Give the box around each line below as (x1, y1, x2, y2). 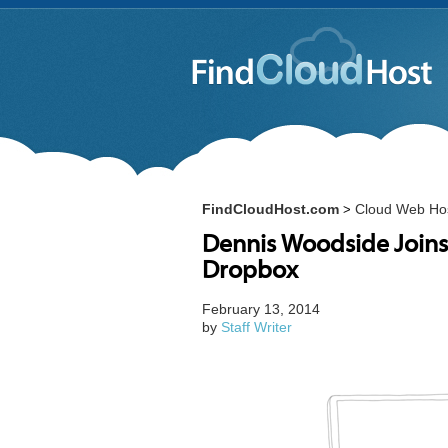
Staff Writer (221, 319, 292, 335)
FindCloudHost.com (202, 201, 339, 217)
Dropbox (202, 259, 298, 285)
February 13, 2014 (202, 301, 320, 317)
